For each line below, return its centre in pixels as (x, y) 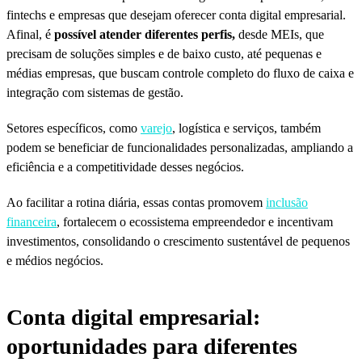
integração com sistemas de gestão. (95, 92)
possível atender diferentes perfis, (145, 34)
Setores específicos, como (74, 128)
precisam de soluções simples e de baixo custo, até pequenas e (164, 53)
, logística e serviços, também (246, 128)
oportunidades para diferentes (152, 346)
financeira (32, 221)
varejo (156, 128)
